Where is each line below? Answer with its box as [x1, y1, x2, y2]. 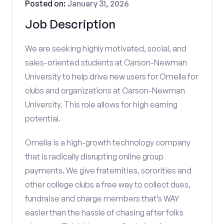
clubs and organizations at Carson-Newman [25, 85, 185, 95]
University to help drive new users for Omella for [25, 71, 198, 81]
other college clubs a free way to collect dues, [25, 179, 190, 189]
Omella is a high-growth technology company [25, 137, 190, 147]
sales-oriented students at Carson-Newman [25, 57, 187, 67]
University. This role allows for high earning [25, 99, 177, 109]
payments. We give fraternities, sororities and [25, 165, 191, 175]
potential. [25, 113, 60, 123]
